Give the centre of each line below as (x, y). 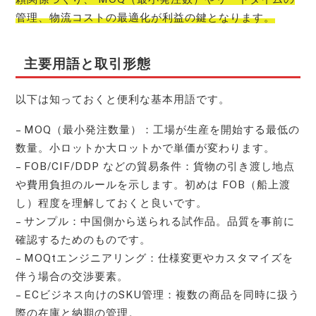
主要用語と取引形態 (87, 63)
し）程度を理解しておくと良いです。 (112, 203)
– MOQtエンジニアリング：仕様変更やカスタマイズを (155, 258)
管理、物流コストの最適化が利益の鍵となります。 (146, 17)
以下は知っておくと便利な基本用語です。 (123, 99)
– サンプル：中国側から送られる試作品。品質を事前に (156, 221)
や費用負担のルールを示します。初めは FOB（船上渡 (153, 185)
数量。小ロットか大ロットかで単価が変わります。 (146, 148)
